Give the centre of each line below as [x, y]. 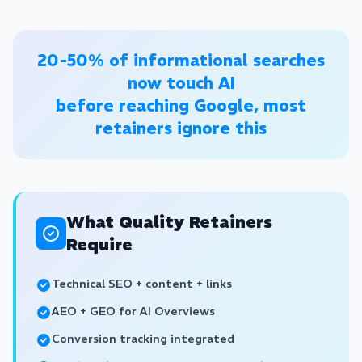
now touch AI [181, 83]
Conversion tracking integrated [143, 339]
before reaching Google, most [181, 105]
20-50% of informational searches [181, 60]
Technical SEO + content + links [142, 284]
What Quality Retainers [170, 222]
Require [100, 244]
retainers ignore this [181, 128]
